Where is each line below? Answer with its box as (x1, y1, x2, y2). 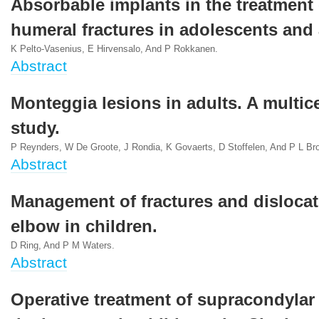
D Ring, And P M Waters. (11, 241, 115, 251)
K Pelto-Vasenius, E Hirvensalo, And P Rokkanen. (11, 44, 218, 54)
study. (11, 119, 60, 137)
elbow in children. (11, 217, 157, 236)
